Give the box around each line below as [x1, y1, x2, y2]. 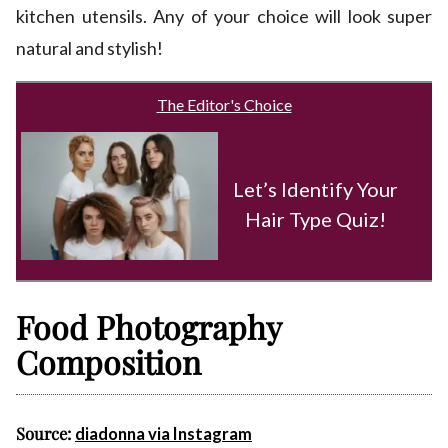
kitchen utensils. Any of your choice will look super [16, 5, 432, 28]
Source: [16, 422, 75, 445]
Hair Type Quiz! [245, 206, 387, 231]
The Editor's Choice [156, 95, 292, 115]
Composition [16, 340, 201, 384]
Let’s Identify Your [233, 176, 399, 201]
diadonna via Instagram [75, 424, 252, 445]
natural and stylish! [16, 37, 163, 60]
